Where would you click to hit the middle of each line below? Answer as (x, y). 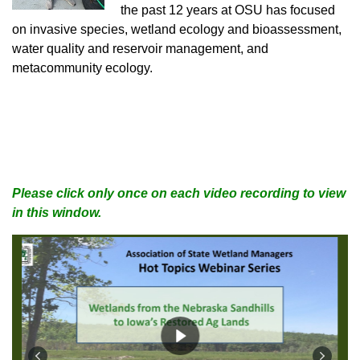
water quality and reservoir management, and (140, 48)
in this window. (57, 212)
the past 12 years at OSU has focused (228, 10)
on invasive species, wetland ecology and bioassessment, (177, 29)
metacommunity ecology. (82, 67)
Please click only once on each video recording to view (179, 193)
